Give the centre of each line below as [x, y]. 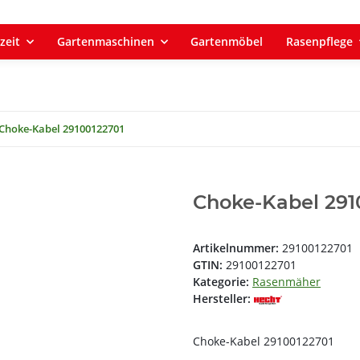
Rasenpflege [320, 41]
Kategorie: [223, 282]
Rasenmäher [286, 282]
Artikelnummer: [237, 248]
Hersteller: [222, 299]
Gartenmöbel [227, 41]
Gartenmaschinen [105, 41]
